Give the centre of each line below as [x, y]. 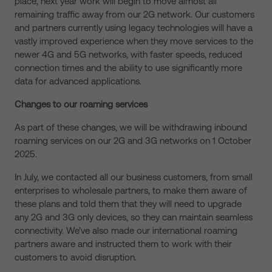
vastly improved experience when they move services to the [134, 41]
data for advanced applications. [78, 81]
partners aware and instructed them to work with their [123, 244]
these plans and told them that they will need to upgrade [128, 204]
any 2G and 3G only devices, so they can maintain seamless [134, 217]
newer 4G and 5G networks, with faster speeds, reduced [128, 54]
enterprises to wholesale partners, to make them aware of [131, 190]
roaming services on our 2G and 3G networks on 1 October [133, 141]
